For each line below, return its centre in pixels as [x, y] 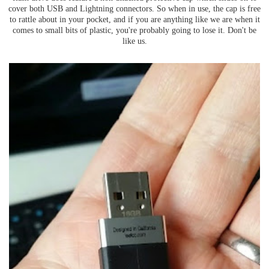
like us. [134, 41]
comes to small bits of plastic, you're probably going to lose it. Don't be [134, 30]
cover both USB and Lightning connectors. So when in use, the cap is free [134, 8]
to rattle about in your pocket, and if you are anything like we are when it [134, 19]
